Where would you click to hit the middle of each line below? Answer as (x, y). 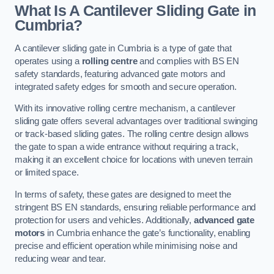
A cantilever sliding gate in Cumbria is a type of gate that (123, 48)
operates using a (48, 61)
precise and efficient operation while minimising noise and (126, 246)
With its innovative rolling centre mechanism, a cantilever (125, 109)
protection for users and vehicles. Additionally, (104, 220)
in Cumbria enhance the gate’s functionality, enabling (148, 233)
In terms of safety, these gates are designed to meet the (123, 194)
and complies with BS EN (188, 61)
